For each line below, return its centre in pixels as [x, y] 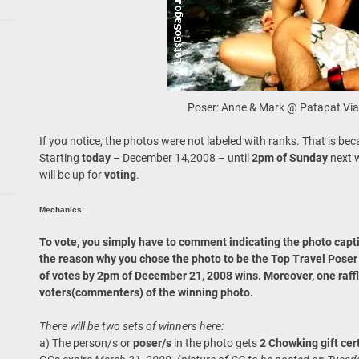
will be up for [71, 175]
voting [120, 175]
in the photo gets [216, 343]
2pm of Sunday [289, 158]
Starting [60, 158]
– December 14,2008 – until [182, 158]
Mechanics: [61, 210]
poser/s [153, 343]
